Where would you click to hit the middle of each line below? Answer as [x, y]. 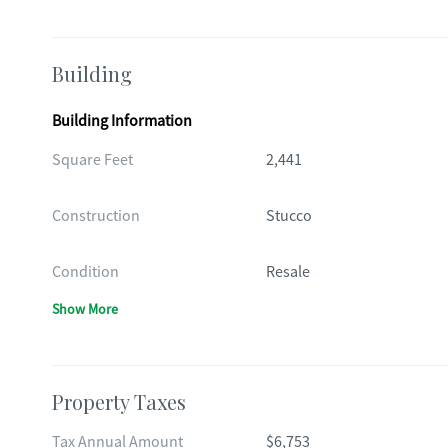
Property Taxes [119, 401]
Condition [85, 272]
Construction [96, 216]
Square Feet [92, 160]
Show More [85, 309]
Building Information [122, 121]
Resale [287, 272]
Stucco [288, 216]
